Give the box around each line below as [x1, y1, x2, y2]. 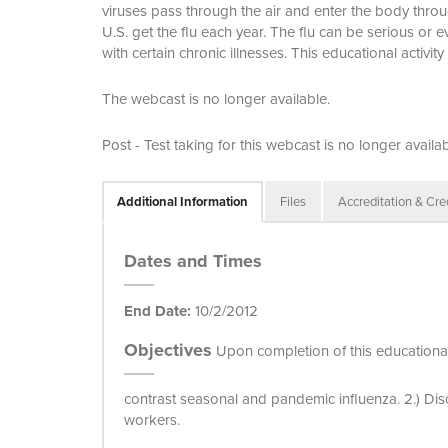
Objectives [124, 337, 212, 363]
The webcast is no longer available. [102, 88, 330, 110]
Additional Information [117, 192, 248, 211]
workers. [124, 409, 180, 431]
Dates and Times [124, 248, 262, 274]
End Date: [124, 300, 191, 322]
